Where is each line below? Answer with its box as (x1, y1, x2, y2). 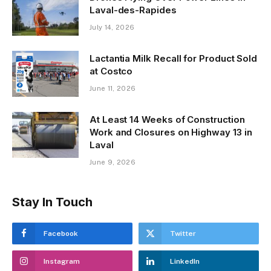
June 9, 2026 (90, 158, 135, 166)
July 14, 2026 (90, 24, 135, 31)
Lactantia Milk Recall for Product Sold (90, 53, 258, 65)
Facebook (44, 229, 78, 238)
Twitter (170, 229, 196, 238)
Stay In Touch (12, 195, 93, 210)
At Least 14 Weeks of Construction (90, 114, 245, 126)
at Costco (90, 65, 133, 77)
